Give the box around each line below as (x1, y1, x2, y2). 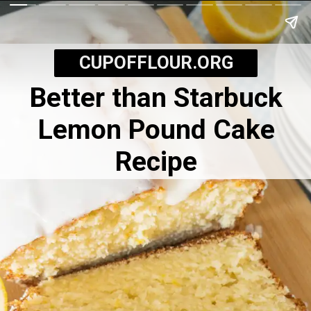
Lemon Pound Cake (37, 113, 275, 146)
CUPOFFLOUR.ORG (78, 52, 233, 74)
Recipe (115, 145, 198, 178)
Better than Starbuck (30, 81, 283, 114)
